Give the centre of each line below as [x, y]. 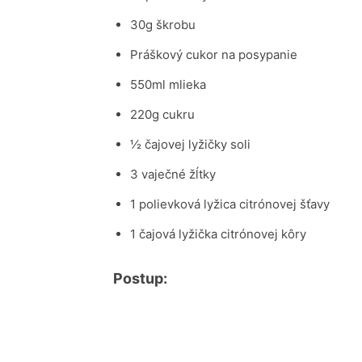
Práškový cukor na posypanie [214, 55]
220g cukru [162, 114]
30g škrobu [163, 25]
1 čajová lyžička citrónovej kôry [218, 234]
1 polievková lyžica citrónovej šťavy [230, 204]
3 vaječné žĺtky [173, 174]
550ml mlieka [168, 84]
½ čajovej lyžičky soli [190, 144]
